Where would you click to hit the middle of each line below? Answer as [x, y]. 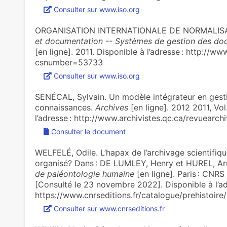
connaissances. [65, 107]
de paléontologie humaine [84, 174]
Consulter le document [88, 131]
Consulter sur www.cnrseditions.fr [109, 209]
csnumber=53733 [69, 62]
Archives [111, 107]
